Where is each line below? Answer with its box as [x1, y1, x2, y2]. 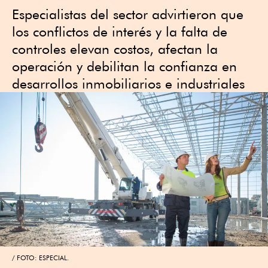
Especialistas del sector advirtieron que [12, 6, 243, 22]
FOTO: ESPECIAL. [17, 253, 69, 262]
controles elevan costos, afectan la [12, 41, 218, 57]
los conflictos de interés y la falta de [12, 23, 227, 39]
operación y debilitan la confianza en [12, 58, 237, 74]
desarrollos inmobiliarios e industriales [12, 75, 245, 92]
